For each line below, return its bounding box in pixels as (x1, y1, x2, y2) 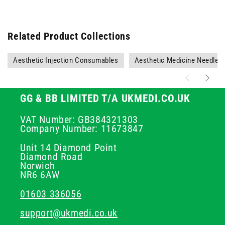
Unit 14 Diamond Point (20, 141, 117, 154)
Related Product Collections (8, 30, 131, 42)
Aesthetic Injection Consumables (13, 55, 119, 65)
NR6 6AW (20, 168, 60, 181)
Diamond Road (20, 150, 83, 163)
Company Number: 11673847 (20, 122, 144, 135)
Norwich (20, 159, 55, 172)
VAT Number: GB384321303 (20, 113, 138, 126)
